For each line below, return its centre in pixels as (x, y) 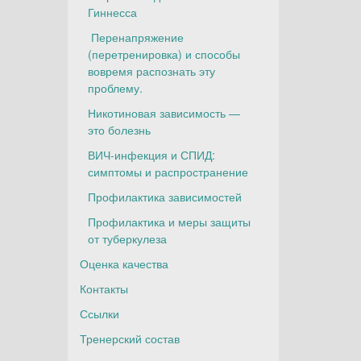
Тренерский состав (129, 338)
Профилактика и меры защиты (169, 222)
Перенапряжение (135, 37)
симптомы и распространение (168, 172)
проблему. (115, 88)
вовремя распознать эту (151, 71)
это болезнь (119, 130)
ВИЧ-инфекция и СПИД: (151, 155)
